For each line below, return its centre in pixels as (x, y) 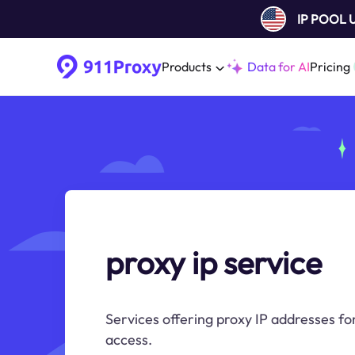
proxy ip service (214, 262)
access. (129, 340)
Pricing (330, 67)
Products (187, 67)
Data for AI (279, 67)
